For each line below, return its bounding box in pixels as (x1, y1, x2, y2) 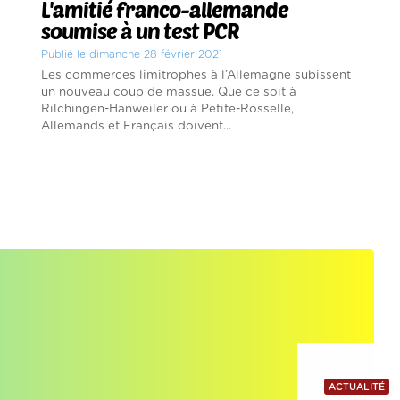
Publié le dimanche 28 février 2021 (41, 49, 223, 61)
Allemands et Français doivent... (41, 120, 232, 133)
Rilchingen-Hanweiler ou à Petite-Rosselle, (41, 103, 295, 116)
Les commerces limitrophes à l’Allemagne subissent (41, 69, 352, 82)
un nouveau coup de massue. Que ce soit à (41, 86, 297, 99)
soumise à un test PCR (41, 18, 240, 45)
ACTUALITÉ (329, 382, 385, 393)
